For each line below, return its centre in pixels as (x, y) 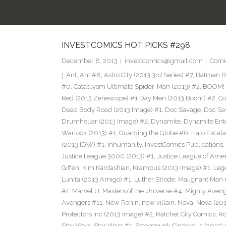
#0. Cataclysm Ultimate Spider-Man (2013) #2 (130, 87)
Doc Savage (183, 110)
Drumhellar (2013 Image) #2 (104, 122)
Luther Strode (154, 180)
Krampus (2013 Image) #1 (171, 168)
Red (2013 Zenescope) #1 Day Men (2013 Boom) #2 (138, 98)
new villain (158, 203)
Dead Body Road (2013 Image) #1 (111, 110)
